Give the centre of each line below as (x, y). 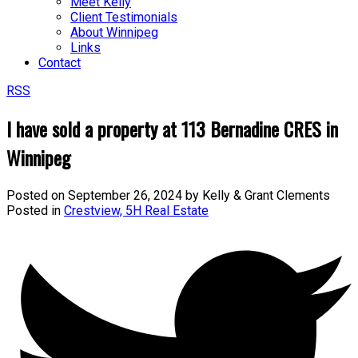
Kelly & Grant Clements (266, 195)
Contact (60, 63)
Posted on (37, 195)
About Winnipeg (114, 32)
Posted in (34, 210)
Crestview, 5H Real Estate (136, 210)
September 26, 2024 (125, 195)
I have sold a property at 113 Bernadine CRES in (172, 128)
